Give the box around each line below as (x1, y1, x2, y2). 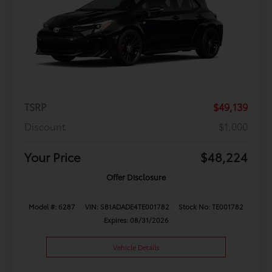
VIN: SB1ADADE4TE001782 (84, 201, 169, 211)
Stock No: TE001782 (178, 201, 243, 211)
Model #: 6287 (29, 201, 76, 211)
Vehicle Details (113, 242, 159, 252)
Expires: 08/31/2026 (103, 214, 169, 225)
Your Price (24, 148, 81, 165)
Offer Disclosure (106, 171, 166, 182)
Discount (24, 118, 66, 133)
